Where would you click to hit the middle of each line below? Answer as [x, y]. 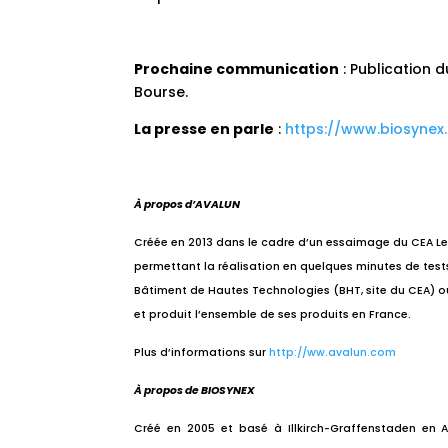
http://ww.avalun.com [333, 352]
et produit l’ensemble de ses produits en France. [273, 314]
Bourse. [161, 92]
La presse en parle [204, 129]
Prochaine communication [237, 69]
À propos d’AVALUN [187, 204]
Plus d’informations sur [200, 352]
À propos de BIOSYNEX [195, 390]
